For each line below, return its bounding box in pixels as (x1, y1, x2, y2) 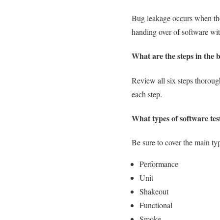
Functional (139, 200, 172, 211)
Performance (139, 159, 178, 169)
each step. (132, 88, 162, 99)
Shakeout (139, 186, 168, 197)
